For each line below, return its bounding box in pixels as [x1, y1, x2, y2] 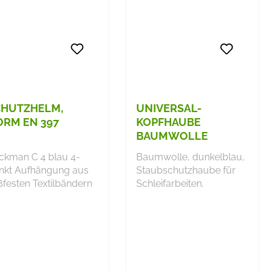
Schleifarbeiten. [136, 177, 204, 189]
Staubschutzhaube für [136, 164, 236, 176]
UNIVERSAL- [136, 101, 202, 115]
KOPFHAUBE [136, 115, 201, 128]
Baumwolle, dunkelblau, [136, 151, 245, 163]
